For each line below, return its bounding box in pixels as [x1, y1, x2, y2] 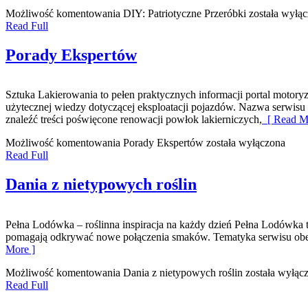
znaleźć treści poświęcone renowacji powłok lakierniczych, [5, 113, 262, 126]
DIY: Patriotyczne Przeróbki [123, 7, 246, 19]
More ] [5, 243, 35, 256]
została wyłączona [203, 137, 285, 149]
